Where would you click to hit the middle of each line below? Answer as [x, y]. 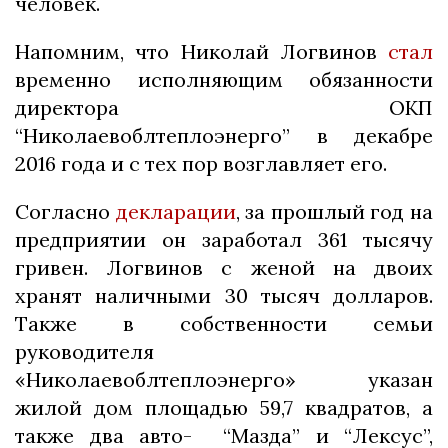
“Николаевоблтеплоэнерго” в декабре [224, 135]
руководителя [84, 351]
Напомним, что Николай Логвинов [196, 51]
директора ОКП [224, 107]
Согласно [65, 211]
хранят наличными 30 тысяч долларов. [224, 295]
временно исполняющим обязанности [224, 79]
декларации [175, 211]
